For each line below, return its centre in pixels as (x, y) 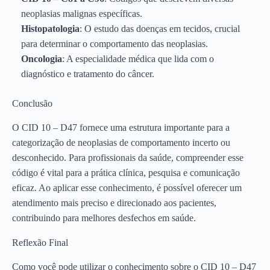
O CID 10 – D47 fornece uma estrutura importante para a (121, 127)
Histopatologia (50, 29)
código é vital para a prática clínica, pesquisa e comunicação (126, 172)
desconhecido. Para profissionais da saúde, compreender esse (128, 157)
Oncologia (42, 59)
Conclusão (32, 104)
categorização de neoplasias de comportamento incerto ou (121, 142)
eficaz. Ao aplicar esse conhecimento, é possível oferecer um (127, 187)
